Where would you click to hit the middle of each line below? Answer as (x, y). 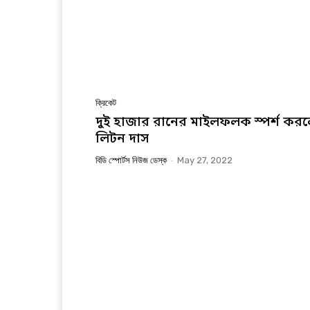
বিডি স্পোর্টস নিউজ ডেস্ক (131, 160)
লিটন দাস (122, 139)
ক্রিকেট (106, 102)
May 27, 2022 (205, 160)
